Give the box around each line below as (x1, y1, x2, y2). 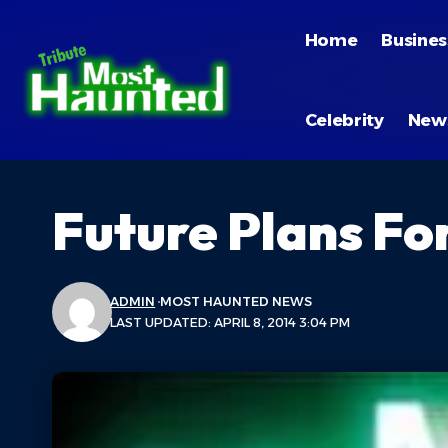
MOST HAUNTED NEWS (160, 294, 313, 309)
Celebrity (304, 109, 384, 130)
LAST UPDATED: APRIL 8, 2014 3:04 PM (110, 315, 351, 330)
